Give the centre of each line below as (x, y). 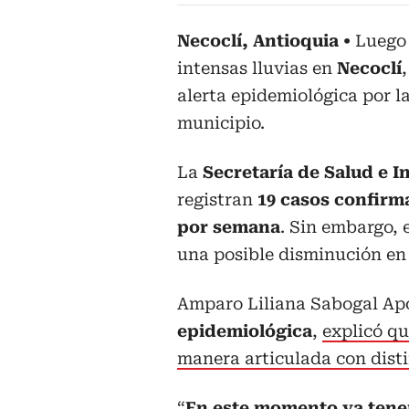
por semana (229, 227)
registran (217, 200)
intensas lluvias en (257, 68)
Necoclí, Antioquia (258, 41)
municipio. (221, 123)
